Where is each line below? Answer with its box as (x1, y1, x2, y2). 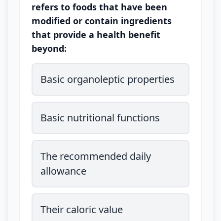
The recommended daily (40, 149, 151, 163)
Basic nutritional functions (40, 111, 160, 124)
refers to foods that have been (32, 1, 167, 13)
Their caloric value (40, 203, 123, 216)
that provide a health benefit (32, 29, 160, 40)
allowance (40, 164, 86, 178)
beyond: (32, 42, 67, 54)
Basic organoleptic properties (40, 73, 175, 86)
